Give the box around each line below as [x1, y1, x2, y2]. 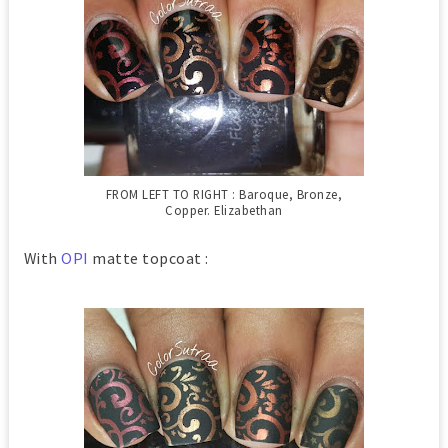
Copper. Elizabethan [165, 201, 283, 218]
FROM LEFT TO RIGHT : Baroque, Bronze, [105, 185, 343, 202]
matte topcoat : [88, 247, 209, 268]
